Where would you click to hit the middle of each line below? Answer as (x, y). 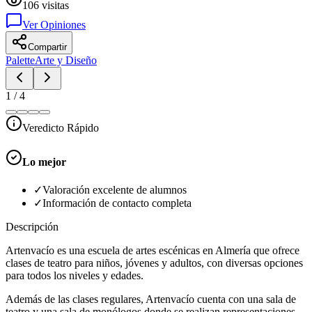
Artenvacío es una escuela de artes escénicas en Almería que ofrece (153, 251)
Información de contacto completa (117, 203)
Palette (20, 60)
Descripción (32, 227)
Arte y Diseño (66, 60)
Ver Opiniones (54, 24)
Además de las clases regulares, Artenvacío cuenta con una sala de (151, 299)
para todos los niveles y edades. (75, 276)
